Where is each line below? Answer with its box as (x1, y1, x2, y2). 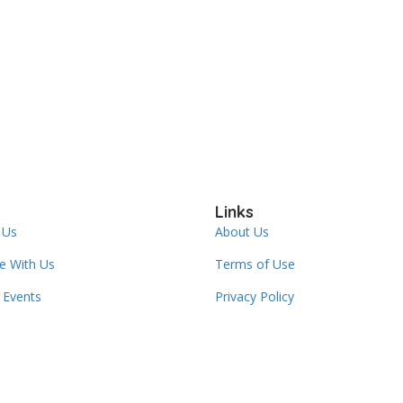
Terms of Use (215, 255, 295, 273)
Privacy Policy (215, 287, 294, 305)
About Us (215, 222, 269, 240)
